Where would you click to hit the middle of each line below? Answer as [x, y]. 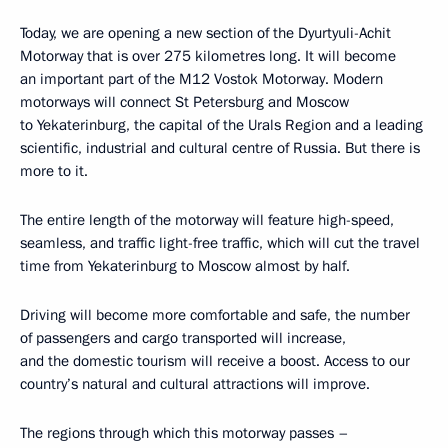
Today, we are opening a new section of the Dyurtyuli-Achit [205, 33]
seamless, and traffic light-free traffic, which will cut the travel [220, 243]
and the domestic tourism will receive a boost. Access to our [215, 361]
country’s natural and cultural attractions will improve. [195, 384]
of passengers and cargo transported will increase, [183, 338]
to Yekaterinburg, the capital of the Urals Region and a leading [221, 125]
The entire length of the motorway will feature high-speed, [207, 220]
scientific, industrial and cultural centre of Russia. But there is [220, 148]
